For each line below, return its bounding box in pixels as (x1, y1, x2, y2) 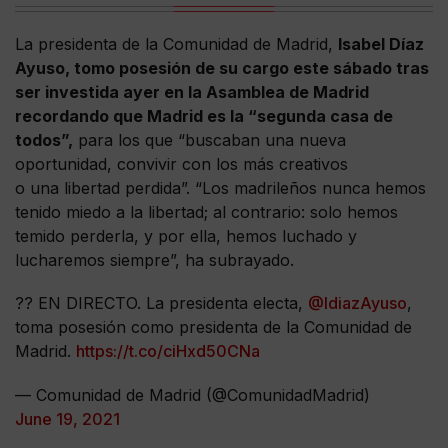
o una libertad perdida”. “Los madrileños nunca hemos (15, 178, 426, 199)
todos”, (15, 130, 73, 151)
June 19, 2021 (15, 408, 120, 429)
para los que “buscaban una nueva (73, 130, 346, 151)
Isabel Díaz (338, 34, 424, 55)
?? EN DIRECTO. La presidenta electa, (15, 293, 308, 314)
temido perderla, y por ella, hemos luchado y (15, 226, 357, 247)
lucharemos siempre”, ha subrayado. (15, 250, 294, 271)
